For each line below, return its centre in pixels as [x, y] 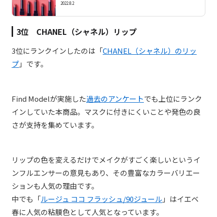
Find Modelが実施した [49, 99]
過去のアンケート [115, 99]
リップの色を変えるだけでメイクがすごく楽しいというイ [106, 160]
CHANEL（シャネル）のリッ [150, 51]
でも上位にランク [173, 99]
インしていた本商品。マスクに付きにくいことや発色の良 [106, 112]
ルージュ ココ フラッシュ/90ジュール [101, 199]
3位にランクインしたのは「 [57, 51]
